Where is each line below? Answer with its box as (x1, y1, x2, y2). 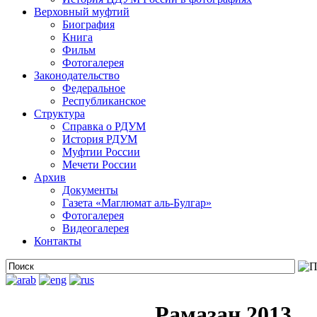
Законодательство (34, 69, 120, 81)
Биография (62, 18, 115, 30)
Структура (34, 108, 85, 120)
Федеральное (62, 82, 125, 94)
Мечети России (62, 158, 137, 171)
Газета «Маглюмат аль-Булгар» (62, 197, 212, 209)
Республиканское (62, 95, 146, 107)
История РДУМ (62, 133, 137, 145)
